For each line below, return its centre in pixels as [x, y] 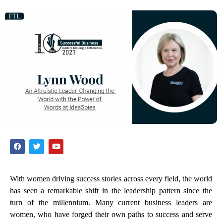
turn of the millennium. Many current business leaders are [111, 202]
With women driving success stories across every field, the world [111, 178]
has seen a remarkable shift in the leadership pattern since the [111, 190]
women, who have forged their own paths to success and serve [111, 214]
